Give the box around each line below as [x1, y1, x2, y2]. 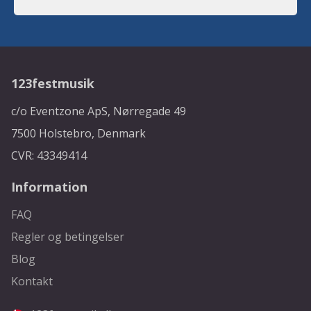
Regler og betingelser [11, 229, 125, 245]
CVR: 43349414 [11, 148, 87, 164]
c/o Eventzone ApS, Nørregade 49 [11, 103, 187, 119]
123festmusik [11, 75, 95, 92]
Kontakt [11, 274, 53, 289]
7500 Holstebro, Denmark [11, 126, 146, 142]
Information [11, 178, 88, 196]
